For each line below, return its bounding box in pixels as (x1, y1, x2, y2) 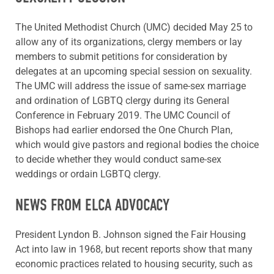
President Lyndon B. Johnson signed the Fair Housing (15, 228, 246, 240)
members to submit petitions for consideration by (15, 50, 228, 62)
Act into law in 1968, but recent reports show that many (15, 243, 253, 255)
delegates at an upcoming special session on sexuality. (15, 65, 252, 77)
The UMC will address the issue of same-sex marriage (15, 80, 246, 92)
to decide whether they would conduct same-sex (15, 153, 221, 165)
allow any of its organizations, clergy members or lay (15, 35, 242, 48)
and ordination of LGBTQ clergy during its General (15, 94, 229, 106)
